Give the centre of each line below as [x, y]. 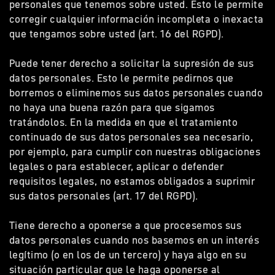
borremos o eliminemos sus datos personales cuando [136, 93]
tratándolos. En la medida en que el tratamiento [124, 122]
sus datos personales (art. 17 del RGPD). [107, 196]
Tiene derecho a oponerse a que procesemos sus [126, 225]
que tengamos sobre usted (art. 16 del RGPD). [119, 34]
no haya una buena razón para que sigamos [112, 107]
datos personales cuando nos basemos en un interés [134, 240]
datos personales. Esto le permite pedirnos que [122, 78]
